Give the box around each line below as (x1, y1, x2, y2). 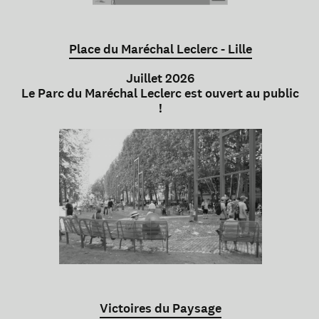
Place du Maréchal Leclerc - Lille (68, 41, 252, 58)
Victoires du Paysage (99, 300, 221, 317)
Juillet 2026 (126, 70, 194, 87)
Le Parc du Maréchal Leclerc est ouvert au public (21, 85, 299, 102)
